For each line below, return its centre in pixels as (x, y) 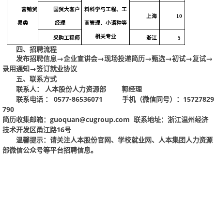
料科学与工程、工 (106, 9)
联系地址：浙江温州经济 (170, 119)
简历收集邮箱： (26, 119)
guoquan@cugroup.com (90, 119)
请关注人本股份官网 (80, 140)
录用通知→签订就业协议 (40, 69)
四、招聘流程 (36, 49)
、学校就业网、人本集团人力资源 (162, 140)
